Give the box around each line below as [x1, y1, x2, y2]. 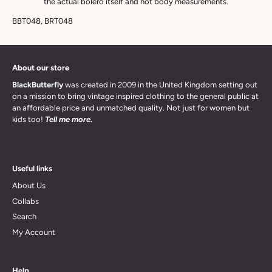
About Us [12, 181, 46, 191]
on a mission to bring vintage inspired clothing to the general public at [12, 92, 259, 101]
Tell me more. [45, 115, 92, 124]
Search [12, 212, 36, 222]
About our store [12, 63, 69, 73]
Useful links [12, 164, 52, 174]
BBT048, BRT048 [12, 16, 73, 26]
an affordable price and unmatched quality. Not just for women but [12, 103, 250, 113]
